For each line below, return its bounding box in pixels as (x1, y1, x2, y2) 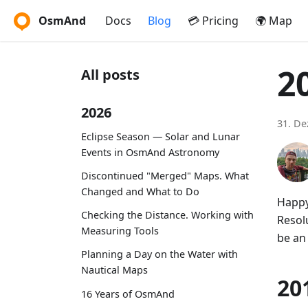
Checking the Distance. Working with (81, 208, 254, 222)
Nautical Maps (81, 263, 148, 277)
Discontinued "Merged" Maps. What (81, 168, 249, 182)
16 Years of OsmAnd (81, 287, 175, 300)
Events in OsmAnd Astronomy (81, 145, 219, 159)
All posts (81, 65, 140, 84)
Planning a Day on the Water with (81, 247, 238, 261)
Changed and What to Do (81, 184, 199, 198)
